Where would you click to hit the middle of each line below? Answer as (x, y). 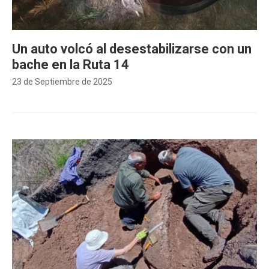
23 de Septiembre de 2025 (62, 82)
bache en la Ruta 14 (71, 65)
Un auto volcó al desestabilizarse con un (132, 49)
